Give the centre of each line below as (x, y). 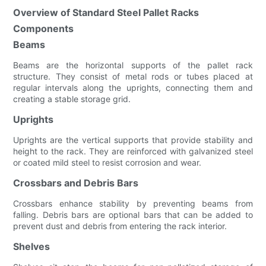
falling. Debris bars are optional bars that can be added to (133, 214)
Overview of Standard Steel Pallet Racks (106, 12)
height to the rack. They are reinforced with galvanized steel (133, 151)
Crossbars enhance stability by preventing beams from (133, 203)
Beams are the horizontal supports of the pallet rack (133, 65)
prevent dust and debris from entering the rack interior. (120, 226)
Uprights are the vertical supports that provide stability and (133, 140)
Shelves (32, 246)
